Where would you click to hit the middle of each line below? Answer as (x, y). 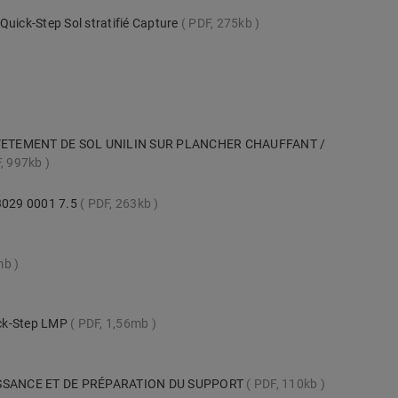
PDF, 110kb (286, 383)
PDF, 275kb (220, 24)
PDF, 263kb (119, 204)
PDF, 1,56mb (113, 324)
